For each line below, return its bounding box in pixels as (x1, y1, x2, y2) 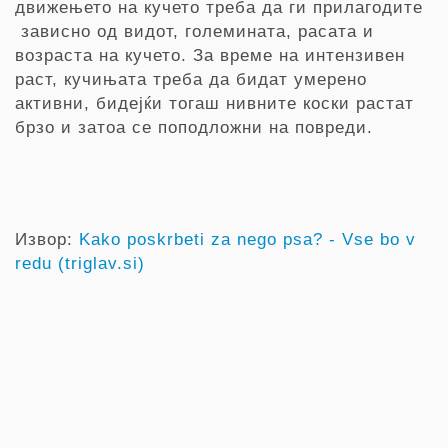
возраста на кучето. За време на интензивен (15, 46, 405, 65)
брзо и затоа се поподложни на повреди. (15, 118, 373, 137)
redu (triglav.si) (15, 254, 145, 273)
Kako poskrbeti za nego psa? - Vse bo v (79, 230, 416, 249)
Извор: (15, 230, 79, 249)
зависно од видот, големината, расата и (15, 22, 374, 41)
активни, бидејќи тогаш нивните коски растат (15, 94, 414, 113)
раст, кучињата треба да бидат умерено (15, 70, 367, 89)
